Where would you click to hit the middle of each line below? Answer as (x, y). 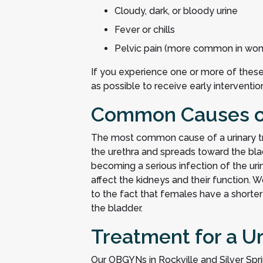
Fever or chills (144, 30)
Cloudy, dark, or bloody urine (176, 11)
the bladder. (117, 208)
